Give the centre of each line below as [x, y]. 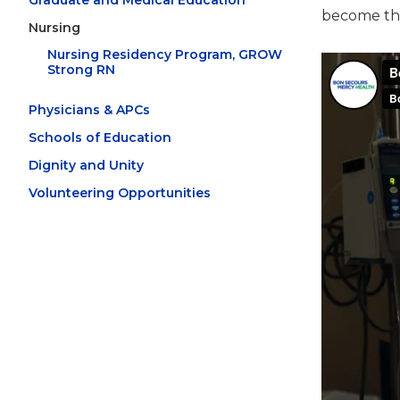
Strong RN [81, 69]
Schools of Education [100, 138]
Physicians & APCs [89, 110]
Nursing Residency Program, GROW [165, 54]
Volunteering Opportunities [120, 193]
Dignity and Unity [86, 166]
